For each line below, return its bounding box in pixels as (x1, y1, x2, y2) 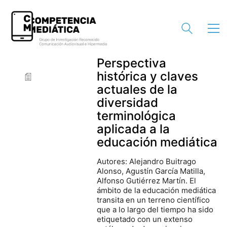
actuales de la (97, 82, 178, 97)
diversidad (97, 95, 159, 110)
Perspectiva (97, 56, 167, 70)
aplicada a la (97, 122, 170, 136)
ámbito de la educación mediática (97, 185, 216, 195)
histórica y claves (97, 69, 199, 84)
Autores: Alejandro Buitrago (97, 157, 197, 166)
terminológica (97, 108, 176, 123)
